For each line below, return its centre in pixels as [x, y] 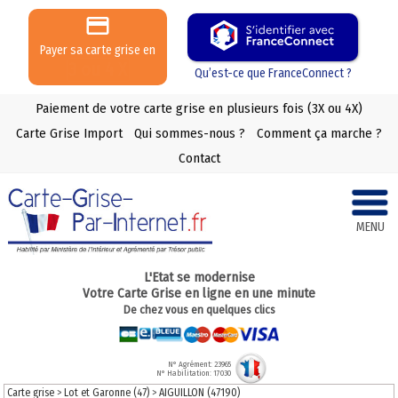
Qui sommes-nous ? [190, 133]
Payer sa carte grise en [98, 50]
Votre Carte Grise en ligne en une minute [199, 293]
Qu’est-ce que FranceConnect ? [273, 73]
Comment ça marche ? [319, 133]
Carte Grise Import [69, 133]
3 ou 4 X [98, 70]
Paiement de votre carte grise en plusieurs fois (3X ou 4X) [199, 108]
